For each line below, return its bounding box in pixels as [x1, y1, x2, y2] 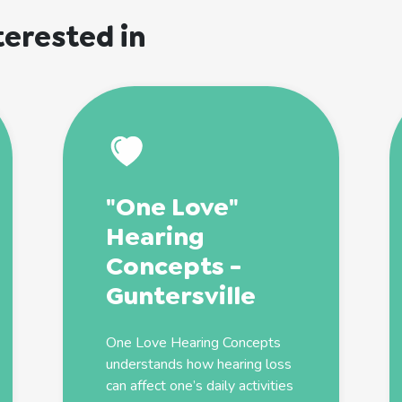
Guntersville [106, 278, 257, 312]
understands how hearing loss [106, 354, 293, 374]
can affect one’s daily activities [106, 375, 294, 396]
